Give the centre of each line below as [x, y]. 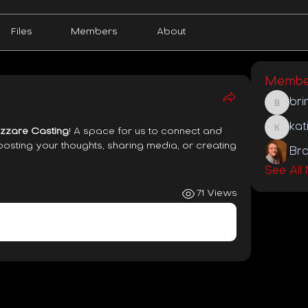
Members [95, 32]
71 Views [217, 194]
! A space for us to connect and [145, 131]
